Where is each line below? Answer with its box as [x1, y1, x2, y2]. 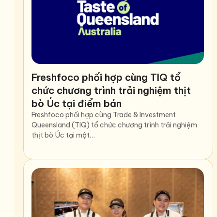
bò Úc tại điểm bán [31, 97, 122, 109]
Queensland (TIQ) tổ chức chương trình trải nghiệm [31, 120, 197, 129]
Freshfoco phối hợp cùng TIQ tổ [31, 71, 181, 83]
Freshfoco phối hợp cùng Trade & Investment [31, 110, 176, 119]
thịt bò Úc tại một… [31, 130, 95, 139]
